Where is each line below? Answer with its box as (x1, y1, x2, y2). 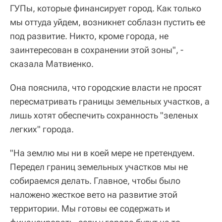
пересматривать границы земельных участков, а (10, 96, 210, 107)
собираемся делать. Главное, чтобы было (10, 175, 180, 186)
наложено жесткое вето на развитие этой (10, 189, 177, 200)
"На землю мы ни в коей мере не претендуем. (10, 148, 195, 158)
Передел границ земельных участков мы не (10, 162, 188, 172)
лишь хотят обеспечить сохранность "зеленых (10, 110, 198, 120)
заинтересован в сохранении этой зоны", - (10, 45, 183, 55)
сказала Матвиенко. (10, 58, 94, 69)
